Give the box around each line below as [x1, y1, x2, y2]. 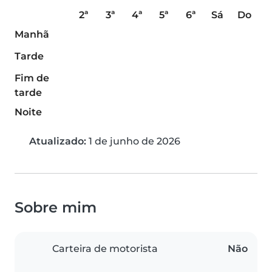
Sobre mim [15, 199, 97, 217]
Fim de [15, 72, 49, 84]
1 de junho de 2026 [86, 135, 180, 148]
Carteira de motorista [52, 243, 158, 255]
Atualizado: [29, 135, 86, 148]
